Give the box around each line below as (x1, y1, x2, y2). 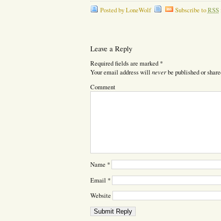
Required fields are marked (90, 59, 160, 68)
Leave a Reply (90, 43, 132, 53)
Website (90, 191, 111, 200)
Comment (90, 83, 115, 92)
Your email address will (90, 68, 152, 77)
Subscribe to (175, 6, 208, 15)
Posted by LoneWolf (100, 6, 151, 15)
